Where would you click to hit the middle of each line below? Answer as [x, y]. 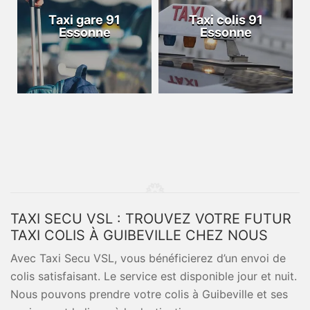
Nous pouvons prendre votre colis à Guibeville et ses [149, 294]
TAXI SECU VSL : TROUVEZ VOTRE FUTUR [151, 219]
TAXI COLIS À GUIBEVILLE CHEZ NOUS [139, 235]
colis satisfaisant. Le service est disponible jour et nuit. [154, 276]
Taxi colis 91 [226, 20]
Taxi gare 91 [84, 20]
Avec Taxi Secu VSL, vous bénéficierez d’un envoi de [148, 258]
